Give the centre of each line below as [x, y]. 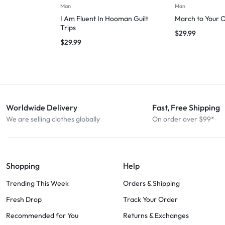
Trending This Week [37, 184]
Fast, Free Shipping [186, 108]
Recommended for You [42, 216]
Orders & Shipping [151, 184]
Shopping [23, 166]
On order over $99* [183, 119]
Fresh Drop [24, 200]
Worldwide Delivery [42, 108]
